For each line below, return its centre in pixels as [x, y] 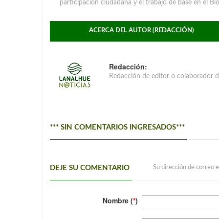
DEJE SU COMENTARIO [90, 168]
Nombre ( [118, 200]
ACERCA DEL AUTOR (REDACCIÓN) [142, 31]
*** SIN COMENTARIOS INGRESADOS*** [117, 127]
